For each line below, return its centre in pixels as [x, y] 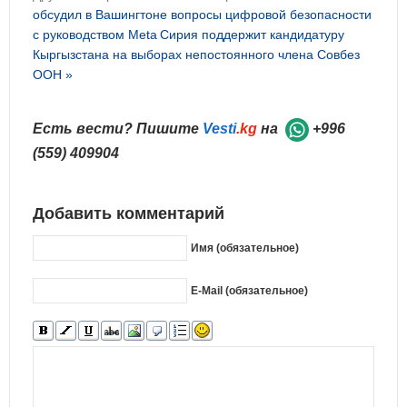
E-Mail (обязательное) [249, 290]
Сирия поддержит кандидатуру [252, 35]
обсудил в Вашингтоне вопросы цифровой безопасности [202, 15]
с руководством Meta [95, 35]
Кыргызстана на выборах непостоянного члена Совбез [196, 55]
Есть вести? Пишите [118, 129]
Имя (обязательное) [245, 248]
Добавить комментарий [129, 213]
